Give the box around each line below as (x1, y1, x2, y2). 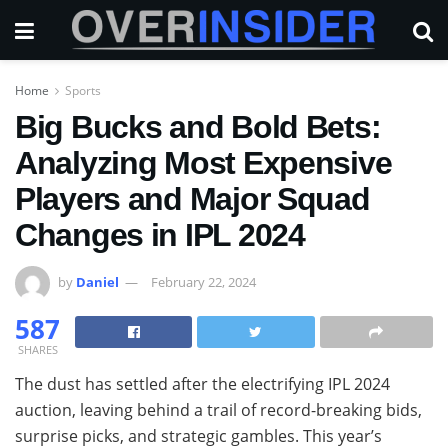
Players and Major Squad (15, 181, 370, 217)
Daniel (76, 272, 119, 291)
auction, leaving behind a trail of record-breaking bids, (15, 398, 422, 421)
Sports (65, 82, 101, 99)
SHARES (17, 341, 58, 357)
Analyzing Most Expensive (15, 145, 392, 181)
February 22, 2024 (151, 272, 256, 291)
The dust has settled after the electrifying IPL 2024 (15, 372, 390, 395)
